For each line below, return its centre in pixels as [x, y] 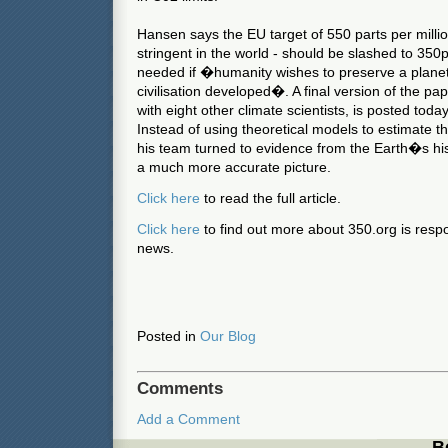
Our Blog [228, 336]
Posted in [168, 336]
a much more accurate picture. [234, 167]
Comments [180, 388]
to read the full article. [272, 198]
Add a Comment [188, 419]
